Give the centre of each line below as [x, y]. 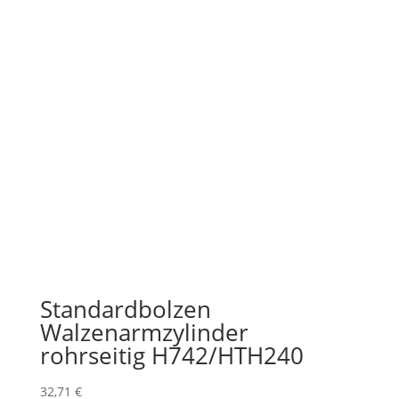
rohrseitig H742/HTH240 [171, 355]
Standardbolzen [125, 309]
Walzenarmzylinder [144, 332]
